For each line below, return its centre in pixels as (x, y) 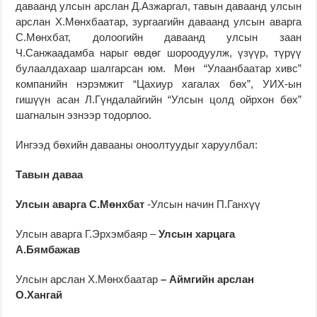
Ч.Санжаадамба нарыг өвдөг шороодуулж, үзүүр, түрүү (158, 52)
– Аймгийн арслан (206, 279)
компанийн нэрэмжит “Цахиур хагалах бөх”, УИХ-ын (158, 83)
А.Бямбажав (48, 249)
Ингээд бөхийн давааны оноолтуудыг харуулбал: (137, 144)
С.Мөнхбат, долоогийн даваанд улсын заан (158, 37)
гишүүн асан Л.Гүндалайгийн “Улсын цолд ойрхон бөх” (158, 99)
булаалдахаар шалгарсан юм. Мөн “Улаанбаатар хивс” (158, 68)
